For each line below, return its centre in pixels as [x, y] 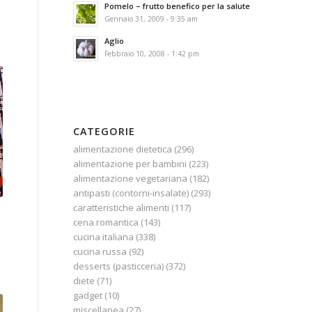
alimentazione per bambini [130, 164]
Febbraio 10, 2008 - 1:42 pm [152, 54]
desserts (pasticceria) [119, 266]
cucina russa [100, 251]
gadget [88, 295]
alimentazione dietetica [123, 149]
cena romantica [106, 222]
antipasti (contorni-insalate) [131, 193]
